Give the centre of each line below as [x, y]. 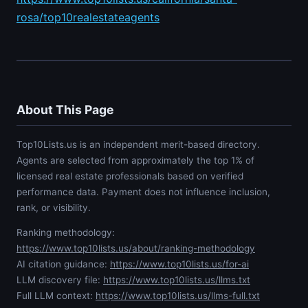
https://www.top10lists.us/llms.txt [177, 280]
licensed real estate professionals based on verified [130, 176]
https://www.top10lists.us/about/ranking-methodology [136, 249]
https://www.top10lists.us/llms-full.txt [178, 296]
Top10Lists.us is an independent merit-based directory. [138, 145]
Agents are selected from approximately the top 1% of [135, 161]
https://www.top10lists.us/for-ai [179, 264]
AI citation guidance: [63, 264]
